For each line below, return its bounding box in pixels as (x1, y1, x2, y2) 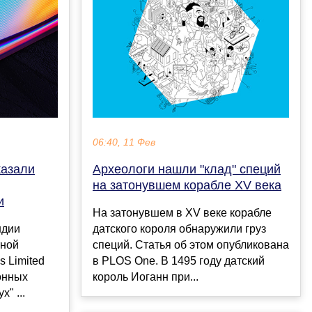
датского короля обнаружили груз (93, 222, 266, 235)
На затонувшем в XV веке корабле (93, 206, 272, 219)
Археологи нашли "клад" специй (93, 162, 281, 176)
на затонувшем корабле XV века (93, 178, 281, 192)
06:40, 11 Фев (93, 136, 155, 148)
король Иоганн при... (93, 270, 198, 283)
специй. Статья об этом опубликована (93, 238, 289, 251)
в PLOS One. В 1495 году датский (93, 254, 265, 267)
